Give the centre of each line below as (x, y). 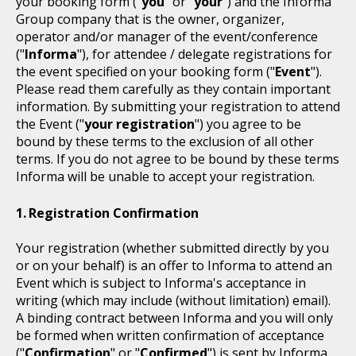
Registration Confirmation (114, 213)
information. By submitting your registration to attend (178, 106)
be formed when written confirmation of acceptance (170, 335)
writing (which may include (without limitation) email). (173, 300)
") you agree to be (248, 124)
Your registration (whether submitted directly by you (172, 248)
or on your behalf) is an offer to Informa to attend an (174, 265)
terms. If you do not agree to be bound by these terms (178, 159)
